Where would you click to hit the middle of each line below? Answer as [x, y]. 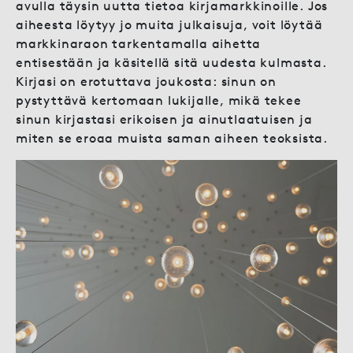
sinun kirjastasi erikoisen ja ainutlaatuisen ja [164, 119]
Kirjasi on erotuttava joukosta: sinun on [146, 81]
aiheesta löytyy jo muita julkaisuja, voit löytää [169, 24]
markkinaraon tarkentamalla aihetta [139, 43]
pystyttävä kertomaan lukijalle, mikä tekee [159, 100]
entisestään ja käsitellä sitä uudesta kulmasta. [171, 62]
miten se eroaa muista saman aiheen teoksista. [172, 138]
